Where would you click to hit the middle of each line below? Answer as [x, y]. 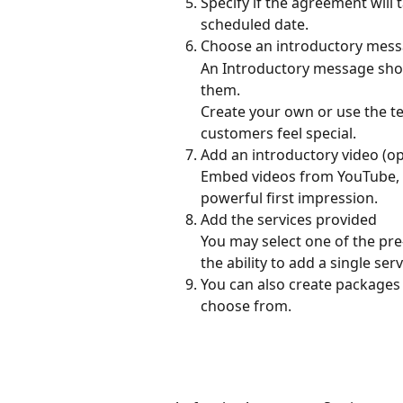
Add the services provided [289, 219]
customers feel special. [278, 133]
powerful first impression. [289, 197]
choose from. [246, 305]
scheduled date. [255, 25]
